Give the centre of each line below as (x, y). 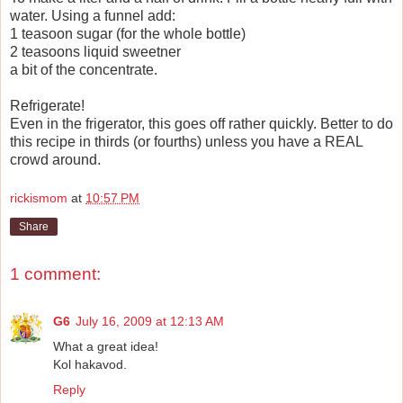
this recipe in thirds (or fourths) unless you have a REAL (186, 141)
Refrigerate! (47, 105)
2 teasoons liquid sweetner (95, 51)
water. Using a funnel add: (93, 15)
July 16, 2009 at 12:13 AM (150, 321)
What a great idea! (106, 346)
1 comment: (55, 274)
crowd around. (55, 159)
